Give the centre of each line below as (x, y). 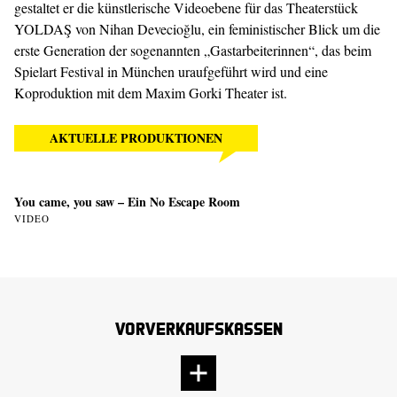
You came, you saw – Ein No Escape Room (127, 202)
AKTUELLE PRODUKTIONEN (136, 138)
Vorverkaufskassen (198, 329)
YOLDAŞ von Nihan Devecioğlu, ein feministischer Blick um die (197, 29)
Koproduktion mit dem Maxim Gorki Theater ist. (151, 93)
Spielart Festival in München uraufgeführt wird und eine (171, 72)
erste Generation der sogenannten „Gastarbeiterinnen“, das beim (193, 51)
